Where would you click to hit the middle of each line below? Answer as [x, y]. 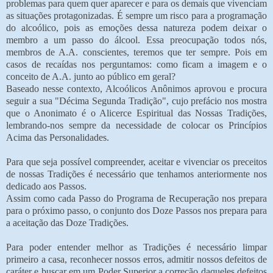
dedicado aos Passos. [46, 186]
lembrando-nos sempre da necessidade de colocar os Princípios [136, 125]
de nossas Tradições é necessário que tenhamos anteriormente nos [136, 174]
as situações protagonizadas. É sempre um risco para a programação [136, 15]
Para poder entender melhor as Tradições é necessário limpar [136, 247]
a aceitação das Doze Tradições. [67, 222]
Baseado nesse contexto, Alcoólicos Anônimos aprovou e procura [136, 88]
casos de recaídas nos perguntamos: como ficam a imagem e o [136, 64]
